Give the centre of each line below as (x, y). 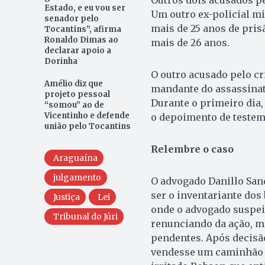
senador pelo (71, 18)
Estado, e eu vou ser (85, 8)
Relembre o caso (192, 149)
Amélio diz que (73, 83)
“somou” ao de (74, 105)
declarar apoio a (77, 50)
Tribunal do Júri (85, 216)
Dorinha (62, 61)
